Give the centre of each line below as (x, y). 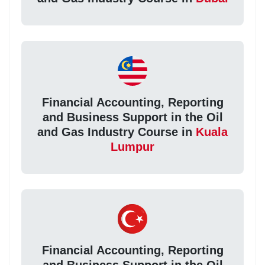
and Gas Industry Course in (117, 132)
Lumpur (132, 146)
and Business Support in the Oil (132, 117)
